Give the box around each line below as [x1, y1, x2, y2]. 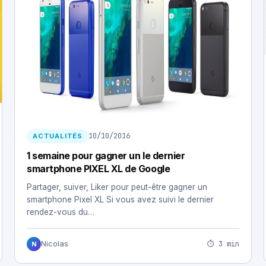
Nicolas [41, 239, 68, 249]
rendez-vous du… [27, 207, 94, 217]
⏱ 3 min [207, 239, 239, 249]
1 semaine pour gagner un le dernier [27, 150, 185, 162]
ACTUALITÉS [33, 132, 83, 141]
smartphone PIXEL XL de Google [27, 163, 170, 175]
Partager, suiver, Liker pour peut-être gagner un [27, 182, 207, 192]
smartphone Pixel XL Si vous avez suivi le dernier [27, 195, 214, 205]
